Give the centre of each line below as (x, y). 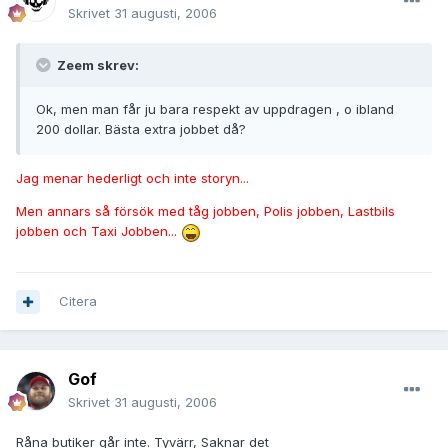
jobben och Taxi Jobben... (98, 231)
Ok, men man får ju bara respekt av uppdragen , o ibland (215, 109)
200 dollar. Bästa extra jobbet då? (141, 129)
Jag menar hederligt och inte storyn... (132, 178)
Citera (78, 301)
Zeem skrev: (96, 65)
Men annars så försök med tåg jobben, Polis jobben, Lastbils (205, 211)
